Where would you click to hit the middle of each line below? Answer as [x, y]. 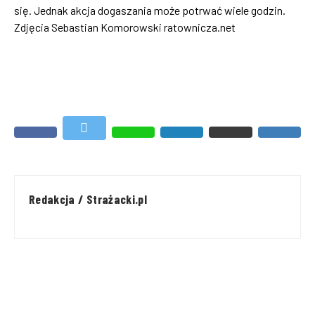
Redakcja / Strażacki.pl [88, 199]
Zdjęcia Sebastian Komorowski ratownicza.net [125, 27]
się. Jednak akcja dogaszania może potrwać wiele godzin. [150, 10]
